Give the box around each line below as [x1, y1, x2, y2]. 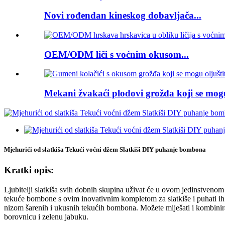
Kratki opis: [4, 165, 54, 176]
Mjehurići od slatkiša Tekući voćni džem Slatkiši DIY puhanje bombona [4, 145, 206, 153]
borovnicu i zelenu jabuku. [4, 212, 88, 221]
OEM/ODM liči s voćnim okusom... [44, 49, 189, 60]
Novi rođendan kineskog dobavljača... [44, 10, 201, 21]
